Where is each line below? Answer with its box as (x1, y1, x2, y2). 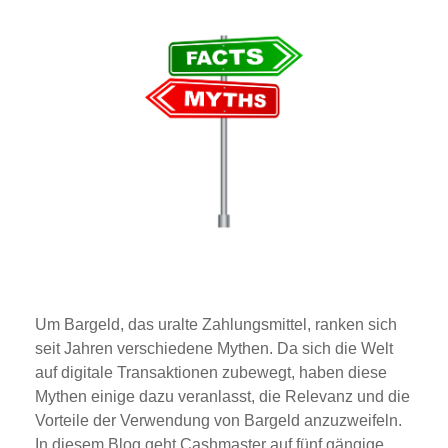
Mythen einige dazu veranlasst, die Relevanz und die (35, 388, 410, 406)
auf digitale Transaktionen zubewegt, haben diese (35, 364, 387, 382)
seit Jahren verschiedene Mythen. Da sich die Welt (35, 340, 393, 358)
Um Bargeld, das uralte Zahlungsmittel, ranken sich (35, 316, 397, 334)
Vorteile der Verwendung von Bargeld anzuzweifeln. (35, 412, 402, 430)
